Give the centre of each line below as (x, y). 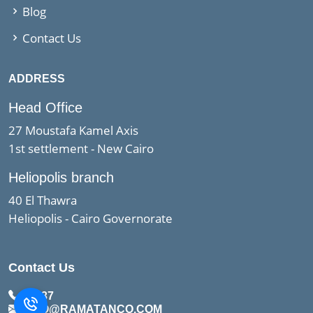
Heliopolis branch (61, 177)
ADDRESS (37, 79)
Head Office (45, 108)
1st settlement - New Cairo (81, 148)
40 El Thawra (43, 200)
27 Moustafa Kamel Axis (73, 130)
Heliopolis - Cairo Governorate (90, 218)
